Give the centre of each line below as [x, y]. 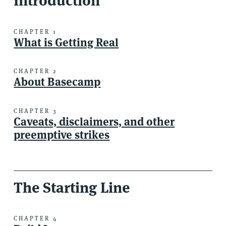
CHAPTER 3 [36, 110]
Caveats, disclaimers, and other [94, 121]
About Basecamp [57, 82]
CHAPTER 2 [36, 71]
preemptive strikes [62, 134]
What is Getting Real [66, 42]
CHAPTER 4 [36, 218]
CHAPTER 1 [36, 31]
